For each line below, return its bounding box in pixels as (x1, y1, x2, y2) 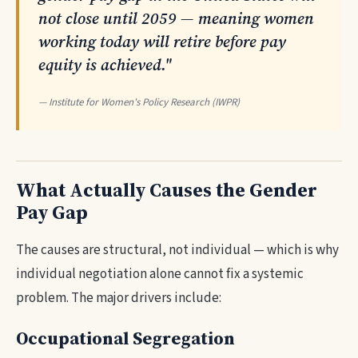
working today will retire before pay (38, 30, 286, 53)
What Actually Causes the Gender (16, 177, 317, 203)
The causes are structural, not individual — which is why (16, 241, 339, 260)
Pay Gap (16, 199, 88, 225)
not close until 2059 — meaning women (38, 7, 314, 30)
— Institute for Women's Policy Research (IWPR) (38, 95, 240, 109)
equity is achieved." (38, 54, 172, 76)
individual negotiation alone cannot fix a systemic (16, 265, 304, 284)
